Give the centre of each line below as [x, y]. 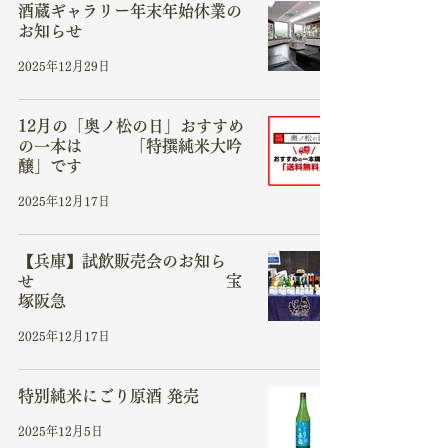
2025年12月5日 [60, 430]
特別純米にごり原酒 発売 [108, 395]
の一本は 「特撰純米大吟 [130, 145]
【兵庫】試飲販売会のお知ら [122, 260]
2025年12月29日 [64, 65]
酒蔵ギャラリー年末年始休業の [130, 10]
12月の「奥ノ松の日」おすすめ [131, 125]
